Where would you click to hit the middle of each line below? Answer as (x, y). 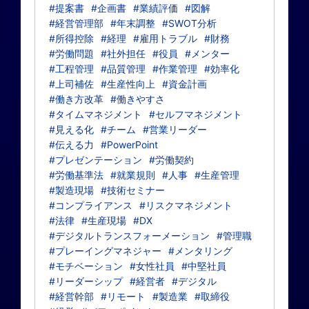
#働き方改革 (76, 99)
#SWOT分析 (189, 23)
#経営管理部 (76, 23)
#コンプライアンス (91, 205)
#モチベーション (86, 266)
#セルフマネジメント (196, 114)
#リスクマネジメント (186, 205)
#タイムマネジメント (96, 114)
